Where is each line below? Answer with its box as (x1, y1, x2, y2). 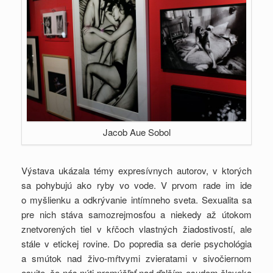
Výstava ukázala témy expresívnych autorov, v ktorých (21, 163, 252, 177)
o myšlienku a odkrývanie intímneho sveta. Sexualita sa (21, 193, 252, 206)
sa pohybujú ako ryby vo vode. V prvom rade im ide (21, 178, 252, 191)
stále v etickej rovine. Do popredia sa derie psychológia (21, 236, 252, 250)
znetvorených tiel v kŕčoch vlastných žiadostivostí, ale (21, 222, 252, 235)
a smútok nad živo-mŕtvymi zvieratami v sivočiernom (21, 251, 252, 264)
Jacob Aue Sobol (102, 125, 171, 138)
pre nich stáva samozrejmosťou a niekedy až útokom (21, 207, 252, 221)
